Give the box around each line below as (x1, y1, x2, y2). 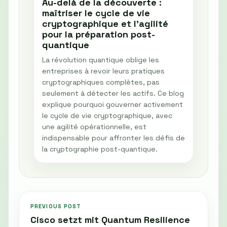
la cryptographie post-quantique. (42, 144, 158, 154)
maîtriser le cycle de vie (42, 7, 150, 19)
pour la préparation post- (42, 28, 155, 41)
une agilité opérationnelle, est (42, 122, 146, 132)
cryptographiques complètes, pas (42, 78, 160, 87)
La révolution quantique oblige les (42, 55, 159, 65)
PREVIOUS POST (30, 203, 82, 210)
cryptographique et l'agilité (42, 18, 168, 30)
